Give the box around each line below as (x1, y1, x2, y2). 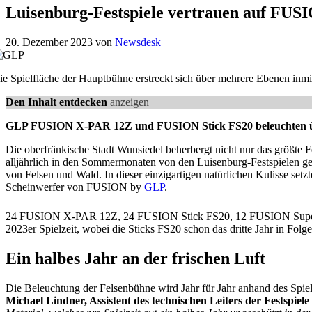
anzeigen (110, 95, 149, 108)
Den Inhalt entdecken (6, 95, 107, 108)
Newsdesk (115, 36, 161, 48)
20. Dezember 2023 (6, 36, 93, 48)
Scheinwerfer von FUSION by (6, 180, 144, 193)
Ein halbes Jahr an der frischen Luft (6, 249, 265, 267)
